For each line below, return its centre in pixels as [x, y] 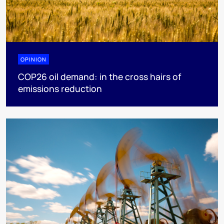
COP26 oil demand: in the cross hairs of [99, 76]
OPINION [33, 59]
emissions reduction [60, 88]
